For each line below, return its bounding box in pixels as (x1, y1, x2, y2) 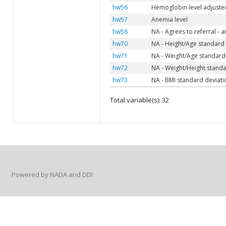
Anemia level (151, 15, 188, 24)
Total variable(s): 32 (109, 95, 169, 105)
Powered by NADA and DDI (12, 169, 93, 179)
